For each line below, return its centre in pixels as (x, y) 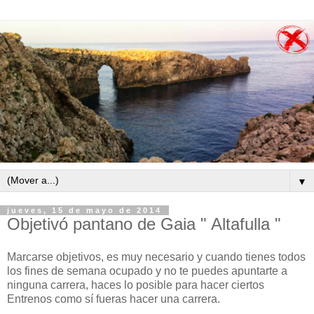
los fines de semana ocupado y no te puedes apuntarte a (147, 271)
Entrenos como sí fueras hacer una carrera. (114, 299)
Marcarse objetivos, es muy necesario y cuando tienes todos (156, 257)
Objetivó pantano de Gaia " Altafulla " (144, 224)
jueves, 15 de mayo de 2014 (84, 210)
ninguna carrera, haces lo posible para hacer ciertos (136, 285)
